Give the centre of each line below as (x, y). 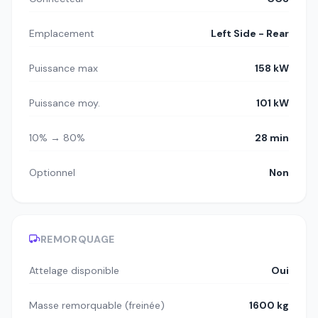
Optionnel (52, 172)
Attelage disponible (74, 270)
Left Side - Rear (250, 33)
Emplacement (62, 33)
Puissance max (64, 68)
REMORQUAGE (78, 239)
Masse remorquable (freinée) (97, 305)
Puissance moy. (65, 103)
